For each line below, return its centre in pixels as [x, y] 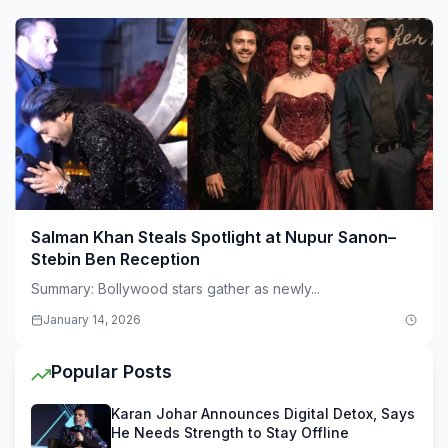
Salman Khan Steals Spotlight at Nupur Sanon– [213, 237]
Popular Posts [111, 371]
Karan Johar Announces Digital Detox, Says [263, 413]
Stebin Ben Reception [115, 259]
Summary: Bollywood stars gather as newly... [175, 288]
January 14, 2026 [92, 319]
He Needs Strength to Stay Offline [230, 432]
